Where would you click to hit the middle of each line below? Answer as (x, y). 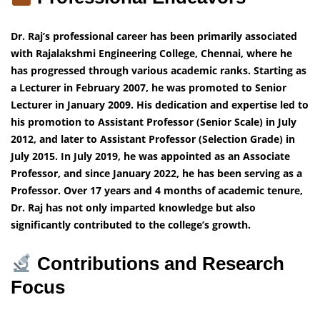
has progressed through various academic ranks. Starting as (159, 71)
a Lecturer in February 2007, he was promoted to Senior (149, 88)
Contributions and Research (158, 264)
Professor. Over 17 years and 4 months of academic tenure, (157, 191)
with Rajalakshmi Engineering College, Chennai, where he (151, 54)
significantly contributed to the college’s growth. (131, 225)
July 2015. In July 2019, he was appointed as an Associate (150, 156)
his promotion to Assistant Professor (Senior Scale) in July (154, 122)
